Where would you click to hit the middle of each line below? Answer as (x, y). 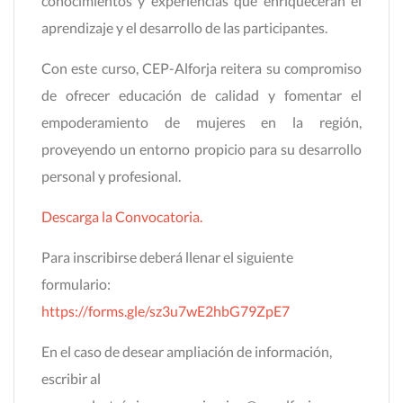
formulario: (76, 284)
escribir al (71, 379)
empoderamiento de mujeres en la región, (201, 122)
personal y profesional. (111, 176)
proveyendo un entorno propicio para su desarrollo (201, 149)
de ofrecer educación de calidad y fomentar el (201, 95)
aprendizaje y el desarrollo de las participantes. (184, 28)
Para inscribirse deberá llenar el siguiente (167, 257)
